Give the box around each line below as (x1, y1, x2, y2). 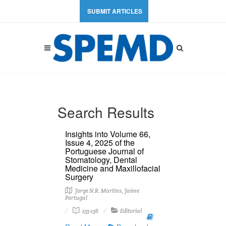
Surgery (65, 171, 93, 183)
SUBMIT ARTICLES (87, 7, 142, 16)
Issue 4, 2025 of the (65, 137, 135, 148)
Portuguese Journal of (65, 145, 144, 157)
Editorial (120, 207, 142, 214)
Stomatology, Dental (65, 154, 137, 165)
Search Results (58, 102, 154, 122)
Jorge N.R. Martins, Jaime (74, 187, 139, 194)
